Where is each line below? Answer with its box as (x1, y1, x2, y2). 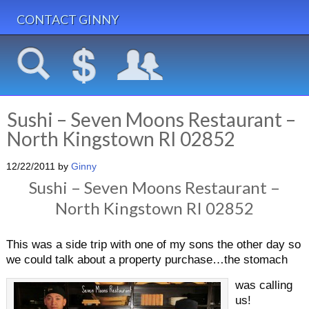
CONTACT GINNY (16, 12, 119, 27)
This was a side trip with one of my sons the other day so (6, 238, 301, 251)
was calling (235, 279, 292, 292)
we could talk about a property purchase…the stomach (6, 253, 288, 266)
